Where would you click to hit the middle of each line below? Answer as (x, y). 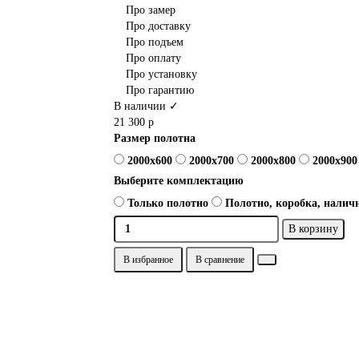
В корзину (313, 229)
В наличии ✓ (146, 106)
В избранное (148, 259)
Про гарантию (159, 90)
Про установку (161, 74)
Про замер (150, 10)
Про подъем (154, 42)
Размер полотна (154, 138)
